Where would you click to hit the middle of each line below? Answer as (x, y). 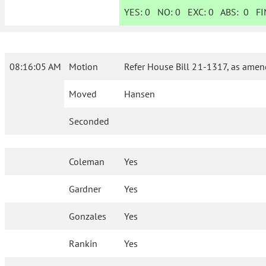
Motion (83, 67)
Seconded (89, 121)
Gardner (85, 189)
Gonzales (88, 216)
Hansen (140, 94)
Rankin (83, 244)
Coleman (87, 162)
